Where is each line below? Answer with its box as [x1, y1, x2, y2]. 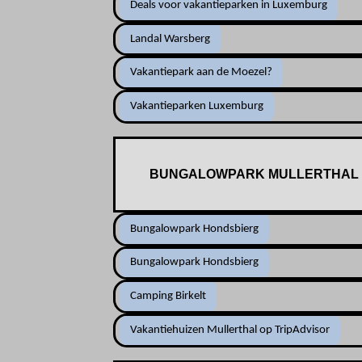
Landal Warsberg [130, 32, 211, 45]
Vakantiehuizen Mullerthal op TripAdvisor [130, 323, 330, 336]
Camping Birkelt [130, 290, 207, 303]
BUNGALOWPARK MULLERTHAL [149, 166, 359, 181]
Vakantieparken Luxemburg [130, 99, 264, 112]
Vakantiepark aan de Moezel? [130, 66, 273, 79]
